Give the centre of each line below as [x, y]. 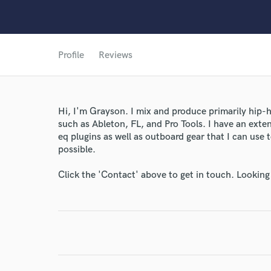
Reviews [116, 55]
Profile [71, 55]
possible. [77, 150]
